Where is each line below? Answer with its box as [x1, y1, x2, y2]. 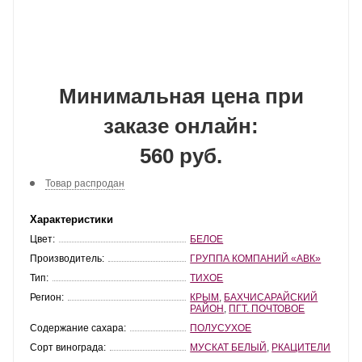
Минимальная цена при [58, 84, 304, 108]
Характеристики [30, 213, 113, 225]
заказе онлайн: [103, 114, 259, 138]
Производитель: [30, 252, 104, 264]
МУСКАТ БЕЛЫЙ [190, 341, 267, 353]
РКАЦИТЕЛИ [271, 341, 331, 353]
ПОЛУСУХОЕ [190, 322, 252, 334]
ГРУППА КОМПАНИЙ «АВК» [190, 252, 322, 264]
